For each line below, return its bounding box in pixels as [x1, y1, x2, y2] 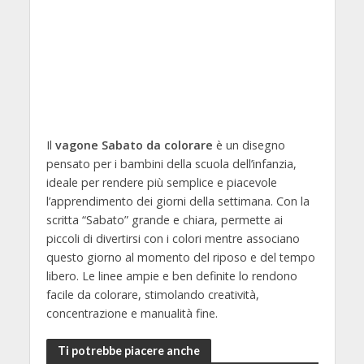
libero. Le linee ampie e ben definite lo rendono [45, 268, 297, 284]
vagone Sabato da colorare [54, 137, 213, 154]
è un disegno [212, 137, 285, 154]
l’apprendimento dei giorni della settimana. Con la [45, 193, 310, 210]
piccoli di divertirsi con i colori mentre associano [45, 231, 300, 247]
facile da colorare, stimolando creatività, [45, 287, 259, 303]
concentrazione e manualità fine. [45, 305, 218, 322]
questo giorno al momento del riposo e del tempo [45, 249, 315, 266]
